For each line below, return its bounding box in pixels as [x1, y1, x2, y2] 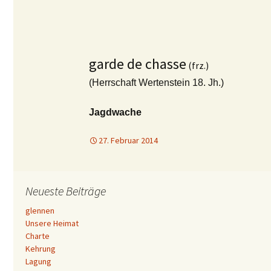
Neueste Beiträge [25, 183, 106, 198]
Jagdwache [89, 107, 142, 117]
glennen [25, 205, 54, 216]
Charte [25, 230, 50, 241]
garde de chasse [89, 54, 186, 73]
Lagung [25, 256, 51, 267]
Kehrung [25, 243, 56, 254]
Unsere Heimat [25, 218, 79, 229]
